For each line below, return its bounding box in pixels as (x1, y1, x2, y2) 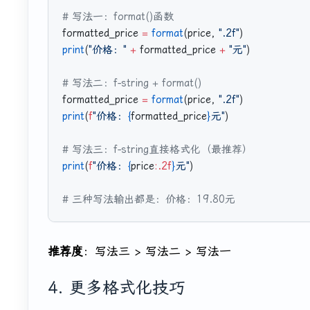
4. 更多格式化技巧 (48, 278, 185, 298)
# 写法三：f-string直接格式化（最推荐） (62, 143, 253, 156)
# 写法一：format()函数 (62, 10, 174, 24)
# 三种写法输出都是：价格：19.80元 (62, 193, 235, 206)
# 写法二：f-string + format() (62, 77, 201, 90)
